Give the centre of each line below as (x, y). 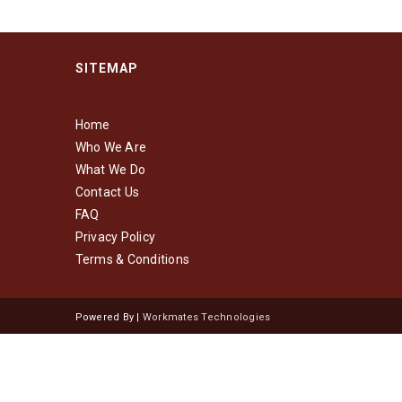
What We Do (110, 169)
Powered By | (109, 318)
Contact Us (107, 192)
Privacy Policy (115, 236)
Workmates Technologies (206, 318)
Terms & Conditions (132, 259)
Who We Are (110, 147)
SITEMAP (106, 68)
